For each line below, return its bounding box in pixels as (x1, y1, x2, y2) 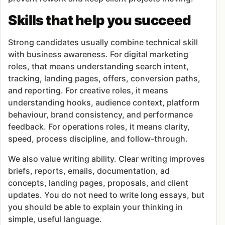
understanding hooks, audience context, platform (8, 97, 200, 108)
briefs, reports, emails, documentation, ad (8, 166, 170, 176)
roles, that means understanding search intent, (8, 61, 189, 72)
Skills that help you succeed (8, 12, 191, 29)
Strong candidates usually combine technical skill (8, 37, 198, 48)
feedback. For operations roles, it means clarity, (8, 122, 190, 132)
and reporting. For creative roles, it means (8, 85, 169, 96)
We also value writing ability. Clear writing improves (8, 154, 205, 164)
